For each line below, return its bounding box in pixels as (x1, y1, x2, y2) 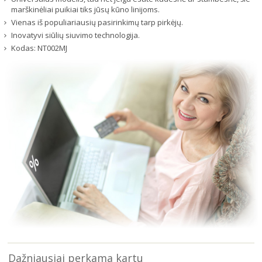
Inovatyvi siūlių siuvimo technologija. (11, 29, 140, 40)
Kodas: (11, 42, 37, 53)
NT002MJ (37, 42, 67, 53)
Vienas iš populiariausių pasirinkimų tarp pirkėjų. (11, 16, 183, 27)
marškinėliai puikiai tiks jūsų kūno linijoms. (11, 4, 160, 15)
